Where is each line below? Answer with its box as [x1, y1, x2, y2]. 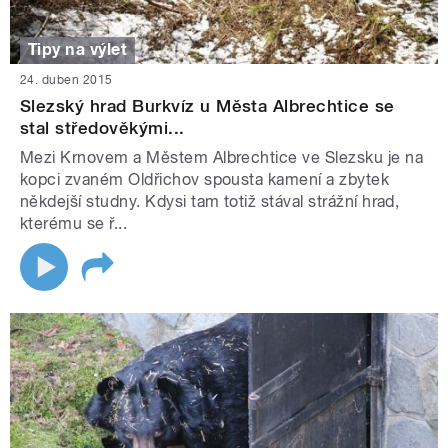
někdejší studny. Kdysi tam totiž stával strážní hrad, [20, 191, 400, 211]
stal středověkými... [20, 117, 185, 138]
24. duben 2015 [20, 72, 113, 87]
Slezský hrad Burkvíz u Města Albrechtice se [20, 95, 395, 116]
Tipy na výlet [28, 40, 128, 60]
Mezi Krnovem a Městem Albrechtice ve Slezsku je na [20, 147, 424, 167]
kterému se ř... [20, 213, 128, 233]
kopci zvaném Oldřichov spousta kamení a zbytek [20, 169, 390, 189]
